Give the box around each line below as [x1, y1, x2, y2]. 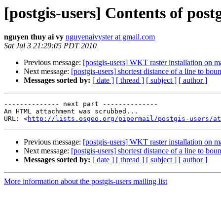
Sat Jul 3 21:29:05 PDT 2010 [4, 41, 97, 50]
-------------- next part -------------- [4, 100, 158, 108]
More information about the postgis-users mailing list [4, 177, 167, 186]
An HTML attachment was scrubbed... [4, 108, 138, 115]
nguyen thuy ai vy [4, 33, 64, 41]
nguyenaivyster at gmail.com [66, 33, 155, 41]
